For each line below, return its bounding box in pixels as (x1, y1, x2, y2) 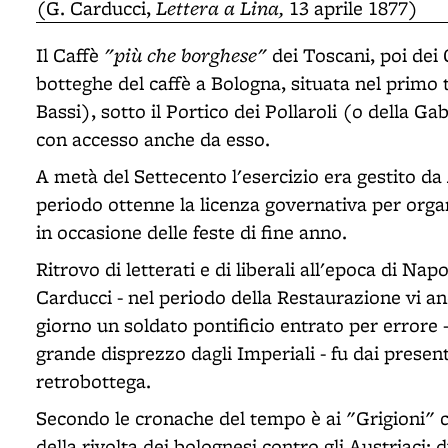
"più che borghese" (104, 41, 267, 68)
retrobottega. (36, 368, 151, 394)
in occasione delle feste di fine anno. (36, 219, 347, 245)
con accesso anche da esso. (36, 126, 270, 152)
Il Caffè (36, 42, 104, 68)
